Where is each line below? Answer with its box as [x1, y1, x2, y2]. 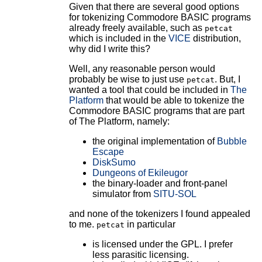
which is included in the [68, 33, 168, 43]
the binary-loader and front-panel [92, 178, 227, 188]
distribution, [190, 33, 241, 43]
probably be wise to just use [68, 74, 187, 84]
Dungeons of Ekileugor [92, 167, 188, 178]
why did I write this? [68, 43, 150, 54]
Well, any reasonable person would [68, 63, 215, 74]
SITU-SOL [153, 188, 196, 199]
